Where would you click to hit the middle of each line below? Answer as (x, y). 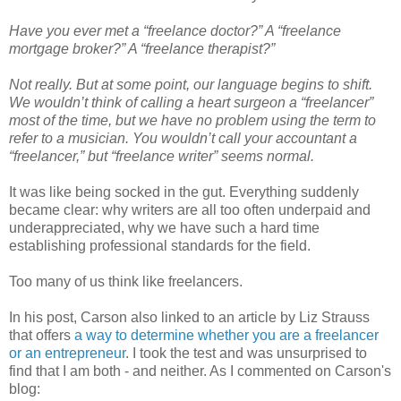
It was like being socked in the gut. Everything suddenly (184, 192)
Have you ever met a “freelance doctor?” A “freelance (175, 31)
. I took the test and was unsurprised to (246, 354)
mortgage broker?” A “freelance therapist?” (142, 49)
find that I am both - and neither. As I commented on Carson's (200, 371)
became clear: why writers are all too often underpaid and (190, 210)
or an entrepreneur (67, 354)
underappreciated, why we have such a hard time (164, 228)
